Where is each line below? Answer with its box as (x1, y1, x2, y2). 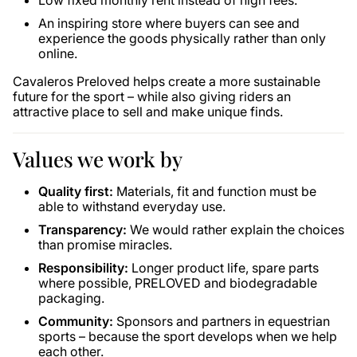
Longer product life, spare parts (128, 260, 319, 276)
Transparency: (38, 222, 127, 237)
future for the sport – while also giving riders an (13, 88, 291, 104)
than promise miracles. (38, 237, 172, 253)
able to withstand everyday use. (38, 198, 226, 214)
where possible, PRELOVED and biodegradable (38, 275, 317, 291)
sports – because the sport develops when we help (38, 328, 337, 344)
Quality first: (38, 183, 113, 199)
